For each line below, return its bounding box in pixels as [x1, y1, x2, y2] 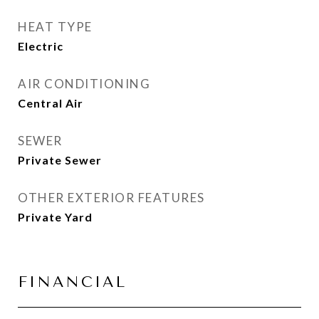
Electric [18, 39, 63, 53]
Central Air [18, 96, 83, 110]
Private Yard [18, 210, 93, 224]
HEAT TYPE [18, 19, 93, 34]
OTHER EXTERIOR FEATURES [18, 190, 205, 205]
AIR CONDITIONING [18, 76, 150, 91]
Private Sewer [18, 153, 102, 167]
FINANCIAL [18, 273, 127, 291]
